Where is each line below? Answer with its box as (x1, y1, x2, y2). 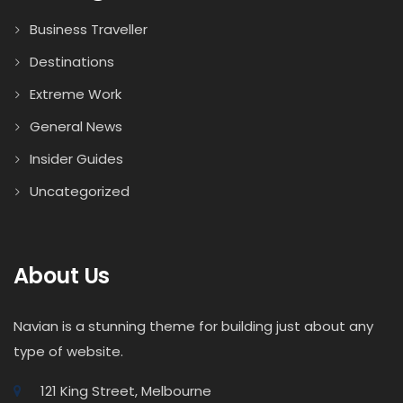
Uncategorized (30, 182, 130, 201)
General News (30, 117, 122, 136)
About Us (13, 261, 110, 291)
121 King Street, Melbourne (40, 381, 211, 400)
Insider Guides (30, 149, 123, 168)
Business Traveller (30, 20, 148, 39)
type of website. (13, 342, 123, 361)
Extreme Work (30, 85, 121, 103)
